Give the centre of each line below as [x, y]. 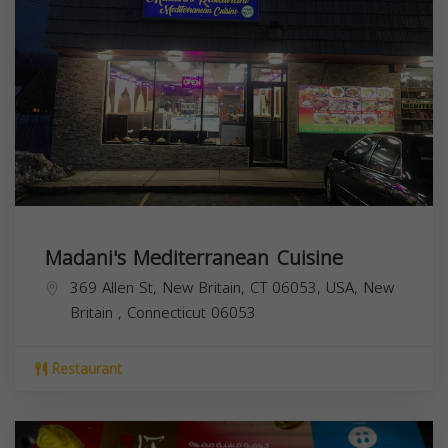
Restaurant [84, 369]
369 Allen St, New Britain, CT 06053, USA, [216, 287]
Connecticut [169, 312]
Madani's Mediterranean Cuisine [194, 257]
